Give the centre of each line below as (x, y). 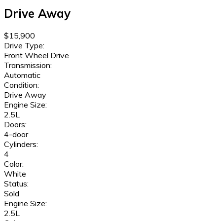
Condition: (21, 85)
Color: (14, 164)
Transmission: (28, 65)
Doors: (15, 124)
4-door (16, 134)
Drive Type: (24, 45)
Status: (16, 183)
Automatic (22, 75)
